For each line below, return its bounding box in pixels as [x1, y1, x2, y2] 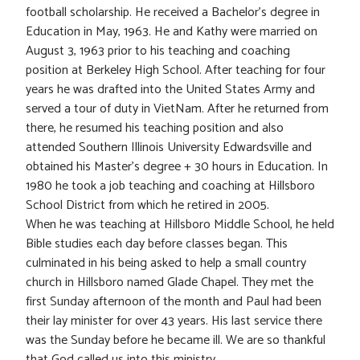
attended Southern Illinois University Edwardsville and [26, 137, 312, 159]
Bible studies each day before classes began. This [26, 233, 288, 256]
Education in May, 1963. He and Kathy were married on [26, 21, 317, 43]
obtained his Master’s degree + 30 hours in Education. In [26, 156, 328, 178]
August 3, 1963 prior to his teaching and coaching [26, 40, 290, 63]
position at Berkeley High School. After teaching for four [26, 59, 325, 82]
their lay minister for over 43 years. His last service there [26, 310, 322, 333]
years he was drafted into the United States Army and [26, 79, 315, 101]
